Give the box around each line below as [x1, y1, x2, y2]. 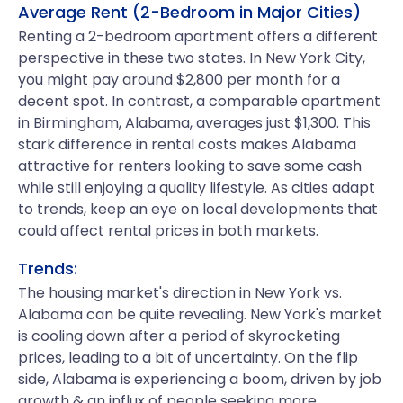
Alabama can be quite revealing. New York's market [18, 304, 382, 325]
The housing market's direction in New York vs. [18, 282, 342, 303]
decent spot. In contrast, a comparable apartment [18, 91, 381, 112]
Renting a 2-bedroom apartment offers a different [18, 26, 378, 47]
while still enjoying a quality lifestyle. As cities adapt [18, 177, 375, 198]
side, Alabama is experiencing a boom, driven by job [18, 369, 381, 390]
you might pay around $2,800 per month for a [18, 69, 340, 90]
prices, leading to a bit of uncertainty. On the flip [18, 347, 358, 368]
